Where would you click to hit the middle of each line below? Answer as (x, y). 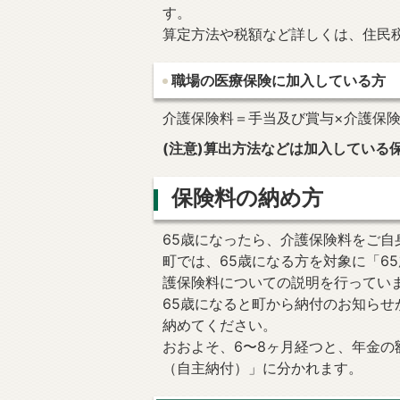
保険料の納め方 (247, 198)
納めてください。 (220, 325)
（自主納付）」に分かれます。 (262, 368)
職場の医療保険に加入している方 (279, 81)
